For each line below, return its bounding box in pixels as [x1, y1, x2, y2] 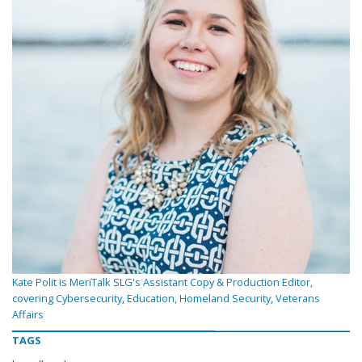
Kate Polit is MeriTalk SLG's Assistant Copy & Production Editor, [12, 275, 313, 290]
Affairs [12, 307, 44, 322]
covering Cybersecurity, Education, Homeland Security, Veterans [12, 291, 320, 306]
